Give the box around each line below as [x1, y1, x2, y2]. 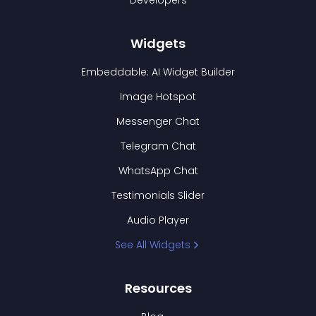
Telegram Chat [120, 139, 196, 154]
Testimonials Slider [111, 188, 205, 203]
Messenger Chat [116, 114, 200, 129]
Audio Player [127, 213, 189, 228]
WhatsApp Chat [118, 164, 198, 178]
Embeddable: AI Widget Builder [81, 65, 235, 80]
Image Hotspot [120, 90, 196, 104]
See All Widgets [114, 238, 190, 253]
